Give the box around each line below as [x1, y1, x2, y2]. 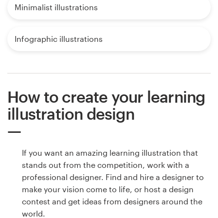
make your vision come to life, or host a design [22, 184, 194, 194]
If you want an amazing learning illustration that [22, 147, 198, 157]
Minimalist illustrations [15, 2, 98, 12]
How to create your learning [7, 87, 205, 106]
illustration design [7, 104, 134, 123]
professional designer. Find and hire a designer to [22, 172, 204, 182]
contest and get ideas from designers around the [22, 196, 202, 206]
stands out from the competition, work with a [22, 160, 189, 169]
